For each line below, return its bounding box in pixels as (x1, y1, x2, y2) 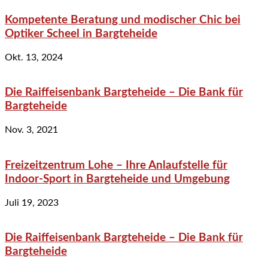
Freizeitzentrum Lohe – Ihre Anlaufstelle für (5, 159, 227, 171)
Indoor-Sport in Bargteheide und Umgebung (5, 173, 230, 185)
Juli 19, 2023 (5, 197, 59, 208)
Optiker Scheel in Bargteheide (5, 28, 157, 39)
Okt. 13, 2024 (5, 52, 63, 62)
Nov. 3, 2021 (5, 125, 58, 135)
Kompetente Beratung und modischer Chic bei (5, 14, 240, 26)
